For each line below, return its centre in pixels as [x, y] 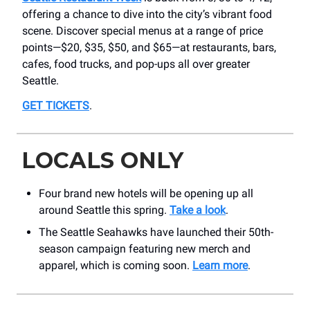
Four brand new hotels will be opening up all [146, 194]
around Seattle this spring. [104, 210]
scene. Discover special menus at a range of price [143, 31]
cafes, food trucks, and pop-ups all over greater [136, 64]
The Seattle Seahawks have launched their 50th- [156, 232]
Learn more [220, 266]
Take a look [198, 210]
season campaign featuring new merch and [145, 249]
